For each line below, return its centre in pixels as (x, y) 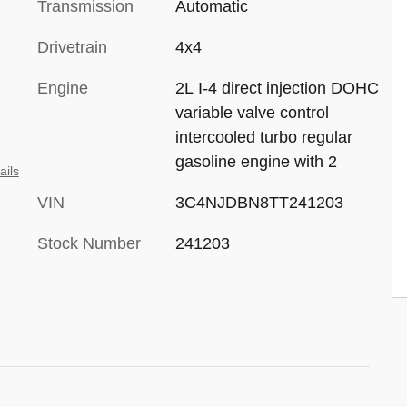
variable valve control (252, 113)
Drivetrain (72, 47)
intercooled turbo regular (263, 137)
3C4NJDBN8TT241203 (259, 203)
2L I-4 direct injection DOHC (277, 88)
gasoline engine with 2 (256, 162)
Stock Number (89, 243)
